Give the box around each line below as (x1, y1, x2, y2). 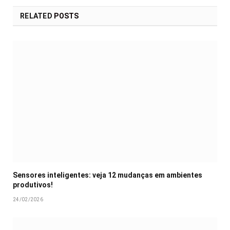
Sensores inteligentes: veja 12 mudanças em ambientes (13, 170, 202, 179)
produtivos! (13, 180, 53, 189)
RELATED (20, 12, 54, 21)
